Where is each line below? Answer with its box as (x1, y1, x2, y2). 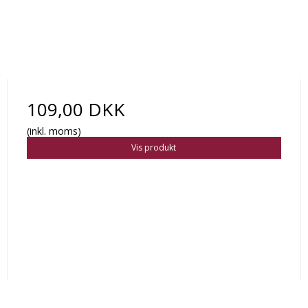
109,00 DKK (26, 97, 125, 122)
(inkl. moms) (26, 124, 81, 138)
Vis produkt (131, 142, 177, 154)
